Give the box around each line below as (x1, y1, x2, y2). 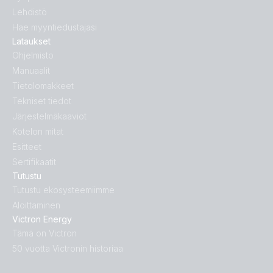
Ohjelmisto (12, 50, 54, 61)
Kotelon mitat (12, 126, 63, 137)
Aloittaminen (12, 200, 60, 211)
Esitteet (12, 141, 41, 152)
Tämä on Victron (12, 228, 77, 239)
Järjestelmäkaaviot (12, 111, 87, 122)
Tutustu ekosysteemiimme (12, 185, 115, 196)
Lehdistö (12, 7, 47, 18)
